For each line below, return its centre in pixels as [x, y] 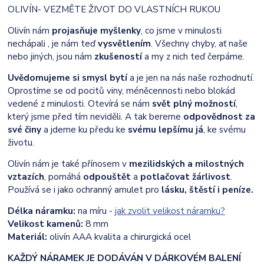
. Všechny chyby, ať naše [199, 43]
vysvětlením [123, 43]
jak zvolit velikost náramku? [170, 210]
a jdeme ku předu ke [85, 129]
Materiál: [28, 236]
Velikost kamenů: [47, 223]
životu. [21, 142]
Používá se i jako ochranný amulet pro [84, 189]
